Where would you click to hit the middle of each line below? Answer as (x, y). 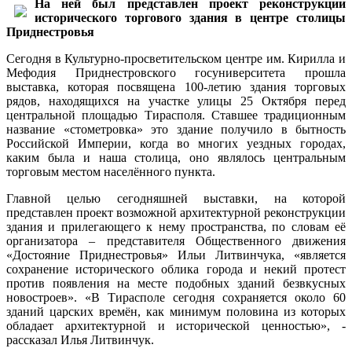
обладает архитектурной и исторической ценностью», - (176, 325)
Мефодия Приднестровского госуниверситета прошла (176, 72)
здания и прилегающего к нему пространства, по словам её (176, 226)
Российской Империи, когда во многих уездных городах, (176, 143)
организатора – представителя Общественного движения (176, 240)
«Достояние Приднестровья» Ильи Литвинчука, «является (176, 255)
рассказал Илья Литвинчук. (80, 339)
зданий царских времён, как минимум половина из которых (176, 311)
